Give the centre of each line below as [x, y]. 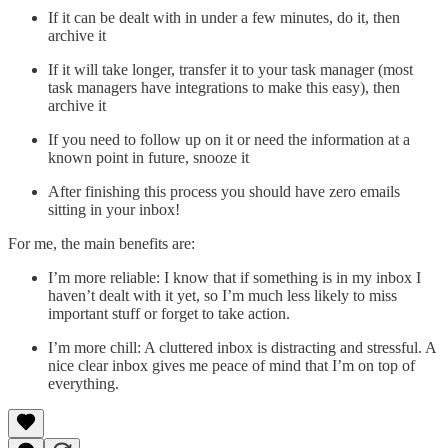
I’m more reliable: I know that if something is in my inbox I [234, 277]
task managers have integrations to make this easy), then [224, 87]
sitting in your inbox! [114, 209]
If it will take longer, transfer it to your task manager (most [230, 69]
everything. [83, 383]
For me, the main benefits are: [101, 243]
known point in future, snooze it [148, 157]
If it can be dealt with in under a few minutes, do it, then [224, 17]
